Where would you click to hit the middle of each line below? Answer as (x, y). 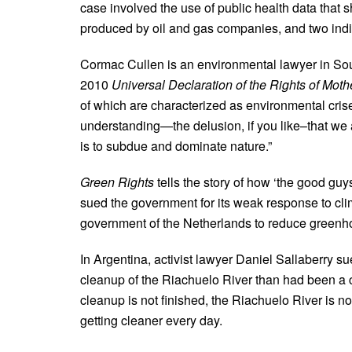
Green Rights (119, 181)
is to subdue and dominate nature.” (176, 145)
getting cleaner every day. (151, 320)
